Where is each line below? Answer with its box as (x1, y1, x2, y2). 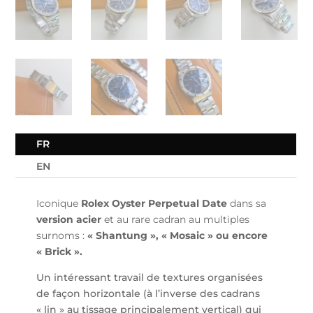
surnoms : (36, 229, 85, 242)
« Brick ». (36, 245, 83, 259)
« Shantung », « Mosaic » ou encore (85, 229, 268, 242)
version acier (36, 213, 105, 226)
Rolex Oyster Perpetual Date (81, 197, 228, 210)
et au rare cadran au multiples (104, 213, 250, 226)
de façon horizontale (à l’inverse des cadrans (36, 287, 261, 300)
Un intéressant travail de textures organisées (36, 271, 263, 284)
